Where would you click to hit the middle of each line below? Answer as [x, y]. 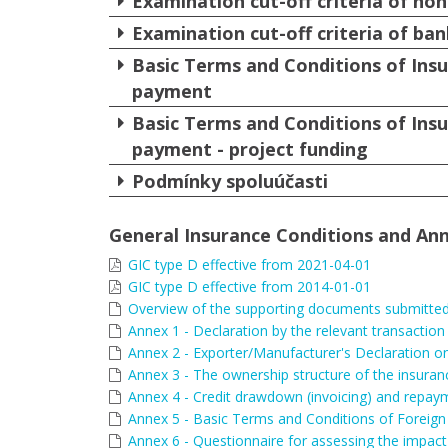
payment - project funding [250, 149]
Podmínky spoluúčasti [230, 181]
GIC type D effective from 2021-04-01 [249, 264]
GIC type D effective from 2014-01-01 [249, 286]
